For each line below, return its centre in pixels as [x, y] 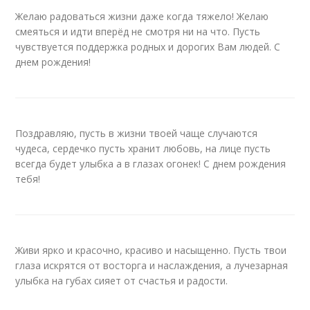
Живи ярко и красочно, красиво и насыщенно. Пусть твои [151, 250]
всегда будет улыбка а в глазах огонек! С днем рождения [151, 164]
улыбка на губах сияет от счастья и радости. [122, 281]
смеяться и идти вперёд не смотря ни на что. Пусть [138, 31]
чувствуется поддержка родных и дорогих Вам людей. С [148, 47]
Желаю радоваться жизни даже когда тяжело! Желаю [142, 16]
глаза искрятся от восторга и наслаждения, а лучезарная [152, 265]
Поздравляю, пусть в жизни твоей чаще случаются [137, 133]
